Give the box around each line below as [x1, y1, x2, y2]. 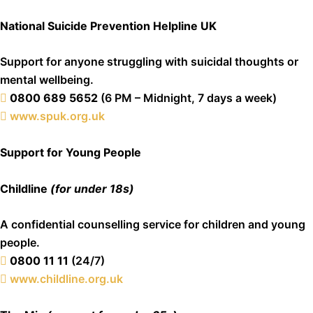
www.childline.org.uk [10, 272, 123, 286]
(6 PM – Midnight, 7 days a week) [98, 91, 277, 105]
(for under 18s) [50, 181, 134, 196]
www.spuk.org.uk [10, 109, 105, 124]
